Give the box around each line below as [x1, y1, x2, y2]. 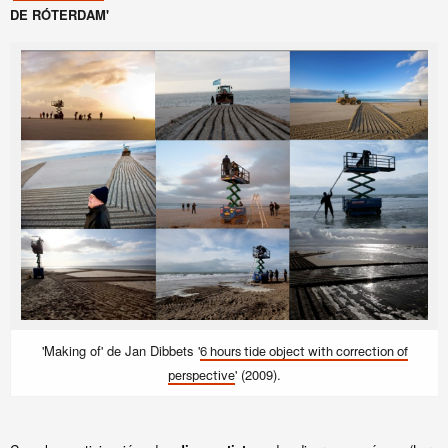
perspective [168, 370, 235, 383]
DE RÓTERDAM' [10, 5, 113, 24]
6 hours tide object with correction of [199, 346, 408, 359]
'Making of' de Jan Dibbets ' [41, 341, 200, 360]
